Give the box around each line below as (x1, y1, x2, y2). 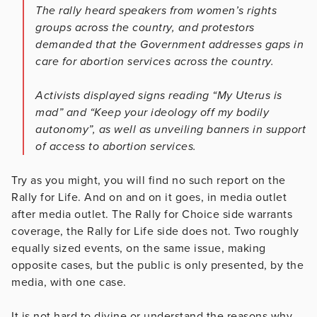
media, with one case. (11, 275, 127, 289)
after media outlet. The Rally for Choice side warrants (11, 207, 292, 221)
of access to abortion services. (35, 139, 197, 154)
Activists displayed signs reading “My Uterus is (35, 88, 282, 103)
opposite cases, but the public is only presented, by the (11, 258, 304, 272)
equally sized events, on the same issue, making (11, 241, 266, 255)
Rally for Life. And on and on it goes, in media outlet (11, 190, 287, 204)
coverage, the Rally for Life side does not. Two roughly (11, 224, 299, 238)
